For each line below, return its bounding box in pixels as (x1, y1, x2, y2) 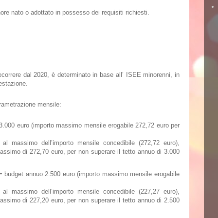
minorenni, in (141, 71, 180, 78)
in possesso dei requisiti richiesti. (54, 9, 149, 16)
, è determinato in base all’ (47, 71, 126, 78)
